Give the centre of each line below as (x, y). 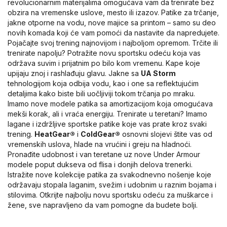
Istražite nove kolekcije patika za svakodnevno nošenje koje (109, 174)
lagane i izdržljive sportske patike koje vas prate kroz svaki (107, 124)
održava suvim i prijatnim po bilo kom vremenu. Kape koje (104, 63)
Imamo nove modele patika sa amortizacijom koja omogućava (110, 103)
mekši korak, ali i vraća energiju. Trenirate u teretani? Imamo (107, 113)
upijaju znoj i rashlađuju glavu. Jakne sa (74, 73)
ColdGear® (100, 134)
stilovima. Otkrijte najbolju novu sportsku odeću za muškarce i (110, 195)
